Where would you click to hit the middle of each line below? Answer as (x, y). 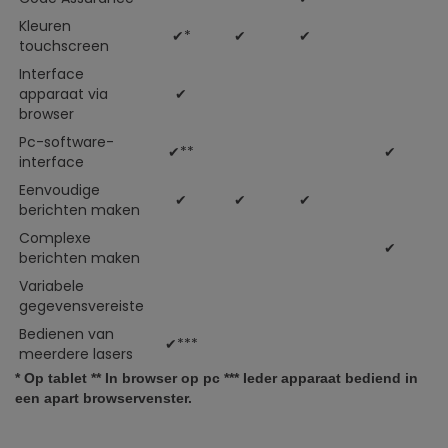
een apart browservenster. (103, 398)
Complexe (55, 238)
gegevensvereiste (82, 306)
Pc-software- (67, 142)
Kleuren (45, 26)
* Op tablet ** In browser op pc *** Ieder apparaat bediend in (216, 378)
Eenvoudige (60, 190)
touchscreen (64, 46)
